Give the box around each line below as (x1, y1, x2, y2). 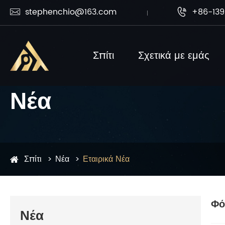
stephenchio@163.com (25, 6, 117, 19)
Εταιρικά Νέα (83, 153, 130, 166)
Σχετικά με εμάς (138, 47, 210, 64)
